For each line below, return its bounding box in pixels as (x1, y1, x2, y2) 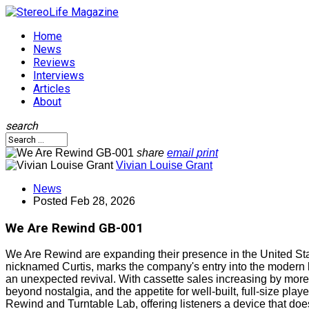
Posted (33, 195, 70, 207)
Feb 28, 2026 (70, 195, 135, 207)
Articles (33, 82, 70, 95)
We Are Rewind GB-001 (6, 220, 143, 236)
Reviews (33, 56, 75, 69)
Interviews (33, 69, 84, 82)
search (6, 119, 38, 132)
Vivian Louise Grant (116, 159, 212, 171)
